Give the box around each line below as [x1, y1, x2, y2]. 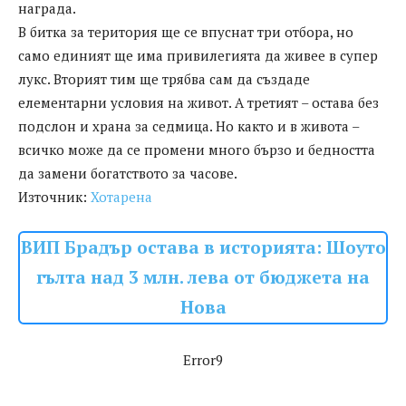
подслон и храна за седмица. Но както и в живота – [18, 117, 359, 136]
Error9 [183, 351, 223, 370]
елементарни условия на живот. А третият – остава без [18, 93, 379, 112]
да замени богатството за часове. [18, 164, 237, 183]
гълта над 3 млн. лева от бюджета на [36, 266, 370, 290]
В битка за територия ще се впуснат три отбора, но [18, 23, 353, 42]
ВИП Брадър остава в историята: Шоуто [20, 236, 386, 260]
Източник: [18, 188, 91, 207]
